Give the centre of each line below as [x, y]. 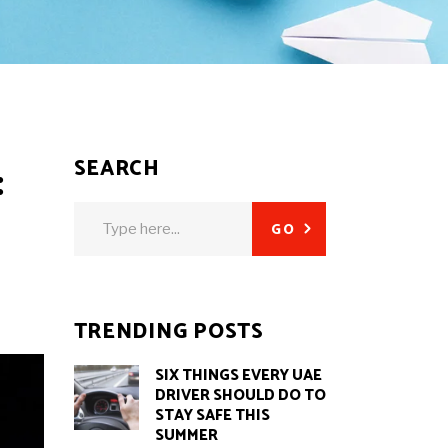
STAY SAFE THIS [212, 415]
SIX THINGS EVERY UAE [238, 375]
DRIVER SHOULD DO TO [240, 395]
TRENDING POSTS [168, 332]
